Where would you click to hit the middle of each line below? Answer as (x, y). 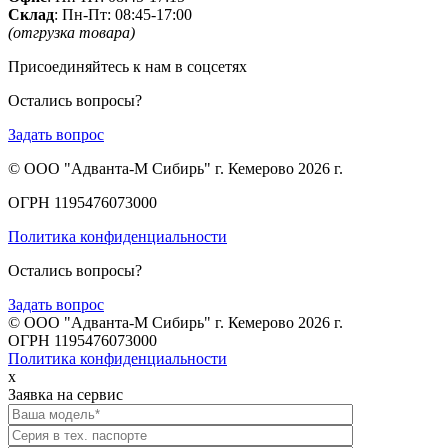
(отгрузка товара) (71, 32)
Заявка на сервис (65, 394)
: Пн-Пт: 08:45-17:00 (123, 14)
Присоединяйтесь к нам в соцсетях (127, 66)
